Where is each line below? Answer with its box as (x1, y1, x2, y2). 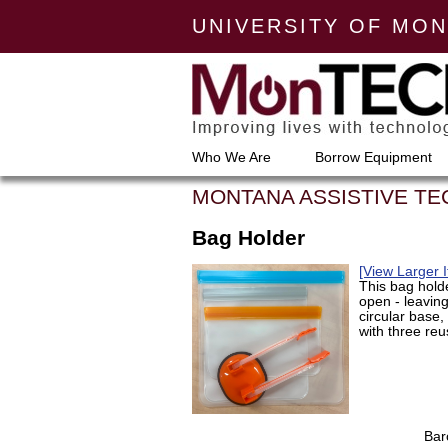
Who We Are (192, 150, 271, 165)
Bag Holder (192, 226, 305, 249)
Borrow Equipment (315, 150, 432, 165)
